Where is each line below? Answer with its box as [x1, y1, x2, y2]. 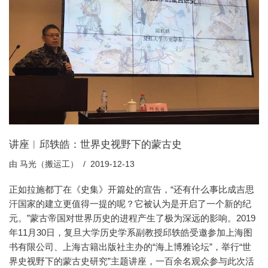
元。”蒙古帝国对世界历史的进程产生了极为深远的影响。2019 [9, 212, 255, 223]
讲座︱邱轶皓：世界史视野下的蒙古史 [9, 138, 182, 150]
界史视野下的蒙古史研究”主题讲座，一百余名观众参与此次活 [9, 255, 254, 266]
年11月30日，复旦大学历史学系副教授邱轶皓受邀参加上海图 [9, 227, 252, 237]
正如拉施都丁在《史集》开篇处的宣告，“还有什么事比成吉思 [9, 184, 254, 194]
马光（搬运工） [20, 159, 78, 169]
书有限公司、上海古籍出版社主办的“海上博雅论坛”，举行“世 [9, 241, 251, 252]
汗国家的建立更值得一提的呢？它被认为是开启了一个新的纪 [9, 198, 251, 209]
